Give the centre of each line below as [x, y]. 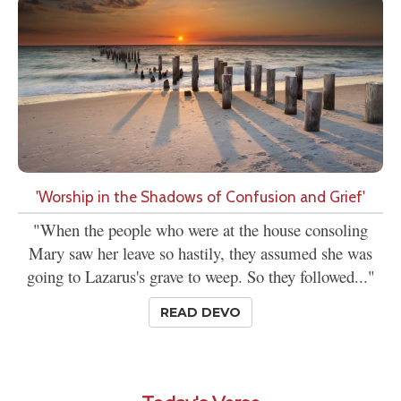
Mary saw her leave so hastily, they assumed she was [200, 252]
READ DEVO [200, 312]
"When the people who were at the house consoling [200, 229]
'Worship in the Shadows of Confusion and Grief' [200, 196]
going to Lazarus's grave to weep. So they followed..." [200, 276]
